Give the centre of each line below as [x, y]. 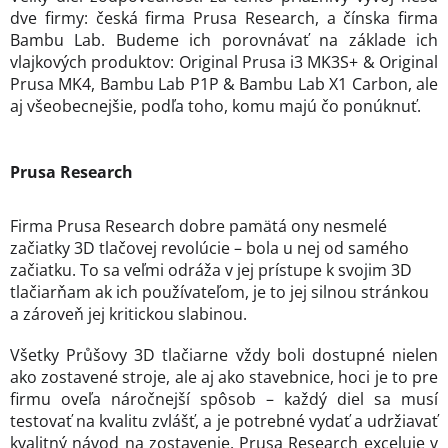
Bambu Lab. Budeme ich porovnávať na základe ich [224, 40]
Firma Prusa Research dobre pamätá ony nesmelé [198, 226]
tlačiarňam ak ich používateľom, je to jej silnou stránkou [219, 292]
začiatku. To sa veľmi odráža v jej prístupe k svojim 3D [211, 270]
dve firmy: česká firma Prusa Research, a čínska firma [224, 18]
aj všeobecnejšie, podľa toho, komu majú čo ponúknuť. [215, 106]
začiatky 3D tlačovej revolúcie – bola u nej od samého [209, 248]
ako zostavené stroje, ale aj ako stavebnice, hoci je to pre [224, 377]
